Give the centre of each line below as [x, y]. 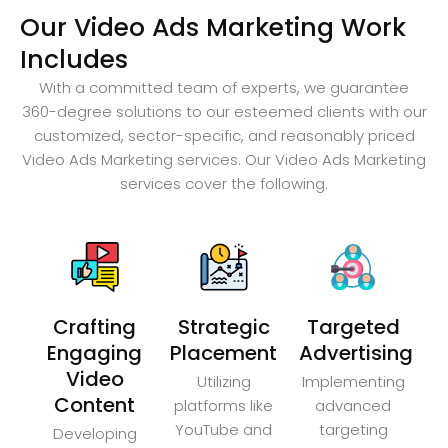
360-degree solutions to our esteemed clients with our [224, 111]
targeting [353, 430]
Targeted [353, 327]
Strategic [223, 327]
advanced [353, 406]
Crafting [95, 327]
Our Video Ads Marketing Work [213, 27]
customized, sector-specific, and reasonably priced [224, 135]
